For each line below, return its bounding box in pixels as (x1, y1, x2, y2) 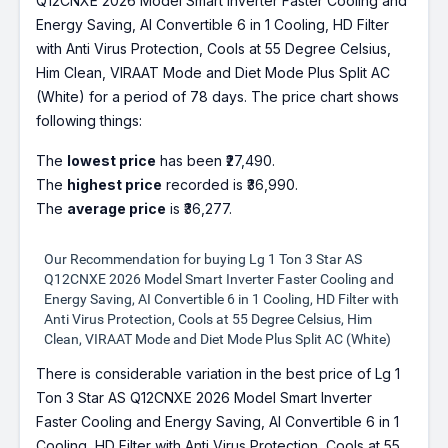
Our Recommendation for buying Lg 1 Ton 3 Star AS (44, 251, 363, 268)
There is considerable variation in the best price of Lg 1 (36, 365, 401, 383)
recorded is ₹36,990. (162, 176, 299, 194)
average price (67, 200, 167, 218)
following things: (36, 112, 143, 130)
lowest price (67, 152, 157, 170)
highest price (67, 176, 163, 194)
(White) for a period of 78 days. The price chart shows (36, 88, 400, 106)
